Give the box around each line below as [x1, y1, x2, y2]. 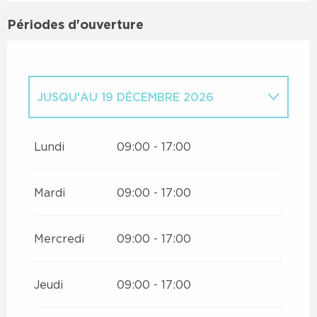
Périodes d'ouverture [7, 16, 144, 31]
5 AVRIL [187, 125, 237, 139]
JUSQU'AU [37, 90, 98, 103]
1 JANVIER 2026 [69, 125, 170, 139]
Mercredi [34, 231, 84, 245]
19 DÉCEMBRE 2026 [98, 90, 214, 103]
